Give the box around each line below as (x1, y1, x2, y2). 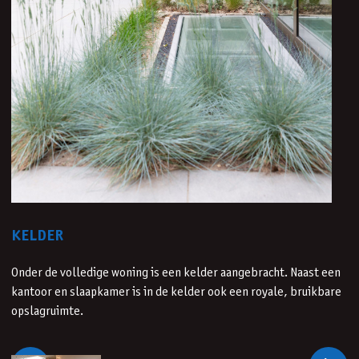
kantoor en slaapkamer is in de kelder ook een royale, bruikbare (11, 285, 341, 298)
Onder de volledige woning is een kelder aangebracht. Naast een (11, 266, 341, 279)
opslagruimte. (11, 305, 83, 317)
